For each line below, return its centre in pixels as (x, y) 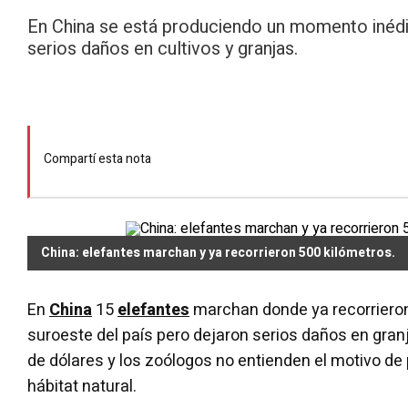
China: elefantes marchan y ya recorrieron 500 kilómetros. (218, 253)
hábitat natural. (82, 387)
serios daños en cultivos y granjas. (163, 49)
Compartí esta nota (97, 158)
